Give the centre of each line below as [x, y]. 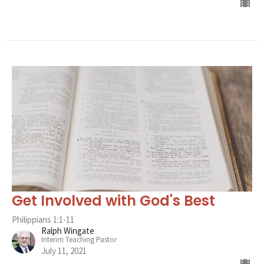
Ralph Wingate [68, 230]
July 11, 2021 [64, 250]
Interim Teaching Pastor [79, 239]
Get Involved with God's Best [113, 200]
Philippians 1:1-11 [43, 219]
